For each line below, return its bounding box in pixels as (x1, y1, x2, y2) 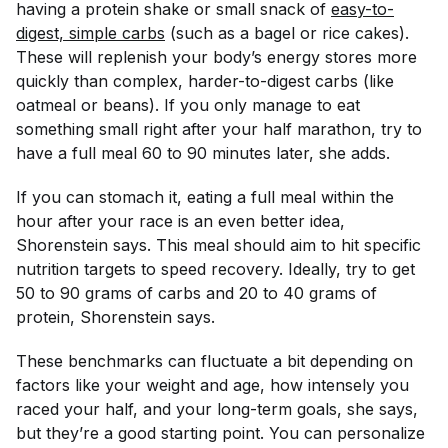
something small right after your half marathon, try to (16, 119, 422, 139)
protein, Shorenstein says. (16, 307, 220, 327)
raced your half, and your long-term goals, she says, (16, 399, 418, 419)
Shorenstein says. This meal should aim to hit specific (16, 235, 421, 255)
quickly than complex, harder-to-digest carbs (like (16, 71, 394, 91)
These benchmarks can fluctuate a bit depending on (16, 351, 413, 371)
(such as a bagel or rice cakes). (165, 23, 414, 43)
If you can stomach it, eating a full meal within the (16, 187, 394, 207)
